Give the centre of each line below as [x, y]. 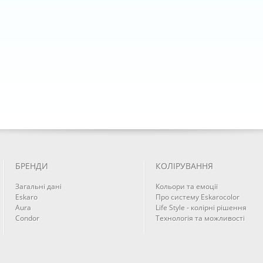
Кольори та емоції [186, 186]
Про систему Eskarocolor [197, 197]
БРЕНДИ [31, 166]
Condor [27, 218]
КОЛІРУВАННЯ [184, 166]
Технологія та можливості [200, 218]
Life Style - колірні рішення [201, 208]
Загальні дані [38, 186]
